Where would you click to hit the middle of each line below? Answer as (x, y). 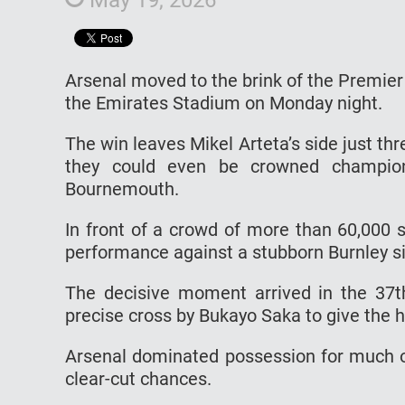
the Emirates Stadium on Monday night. (226, 103)
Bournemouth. (122, 188)
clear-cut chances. (141, 378)
